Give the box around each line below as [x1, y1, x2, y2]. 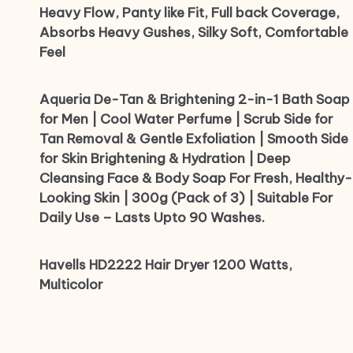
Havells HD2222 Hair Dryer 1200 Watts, [39, 256, 292, 274]
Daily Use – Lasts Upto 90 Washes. [39, 209, 265, 227]
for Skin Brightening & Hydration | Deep [39, 150, 291, 168]
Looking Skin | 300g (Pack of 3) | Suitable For [39, 189, 333, 207]
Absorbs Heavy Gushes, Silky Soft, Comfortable [39, 24, 348, 42]
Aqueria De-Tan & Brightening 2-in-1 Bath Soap [39, 91, 350, 109]
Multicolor [39, 276, 103, 294]
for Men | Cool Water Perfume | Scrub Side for [39, 110, 333, 128]
